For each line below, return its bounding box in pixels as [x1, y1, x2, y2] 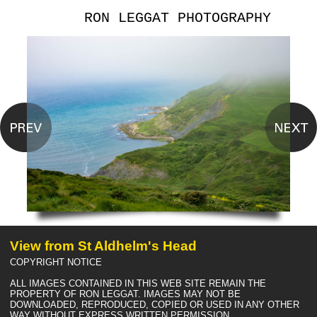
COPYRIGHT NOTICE [10, 256, 102, 267]
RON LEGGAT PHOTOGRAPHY [84, 10, 271, 26]
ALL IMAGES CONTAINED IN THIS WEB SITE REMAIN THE [10, 277, 266, 289]
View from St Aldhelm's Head [10, 238, 197, 253]
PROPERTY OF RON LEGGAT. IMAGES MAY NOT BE [10, 288, 241, 299]
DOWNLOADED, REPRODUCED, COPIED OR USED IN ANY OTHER [10, 299, 299, 310]
